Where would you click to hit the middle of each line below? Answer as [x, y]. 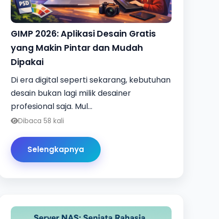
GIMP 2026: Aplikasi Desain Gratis [84, 33]
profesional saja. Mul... [52, 106]
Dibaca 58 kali [41, 121]
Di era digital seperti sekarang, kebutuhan [91, 80]
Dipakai [27, 62]
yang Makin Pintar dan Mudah [77, 48]
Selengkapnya [55, 150]
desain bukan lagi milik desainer [71, 93]
